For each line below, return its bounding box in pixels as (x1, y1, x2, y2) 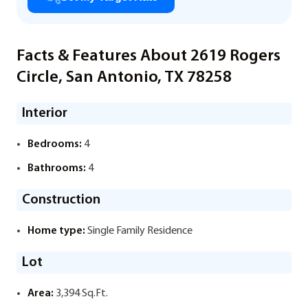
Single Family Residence (85, 225, 192, 236)
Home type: (27, 225, 85, 236)
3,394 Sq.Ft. (54, 288, 108, 299)
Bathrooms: (27, 163, 86, 174)
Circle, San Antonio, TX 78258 (16, 69, 232, 86)
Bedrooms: (27, 139, 82, 150)
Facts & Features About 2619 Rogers (16, 48, 280, 65)
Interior (22, 107, 67, 120)
